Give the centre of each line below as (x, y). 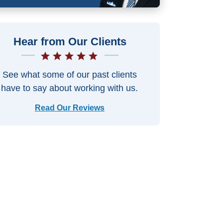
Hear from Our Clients (70, 42)
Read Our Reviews (70, 108)
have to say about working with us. (70, 88)
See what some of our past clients (69, 75)
